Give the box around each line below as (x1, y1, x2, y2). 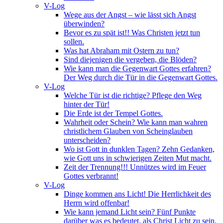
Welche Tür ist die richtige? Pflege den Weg (64, 91, 202, 100)
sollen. (64, 37, 84, 46)
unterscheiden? (64, 136, 111, 144)
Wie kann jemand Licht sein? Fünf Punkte (64, 208, 196, 216)
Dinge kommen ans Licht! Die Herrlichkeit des (64, 190, 211, 198)
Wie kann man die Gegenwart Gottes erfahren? (64, 64, 211, 73)
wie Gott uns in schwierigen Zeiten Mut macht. (64, 154, 212, 162)
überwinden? (64, 19, 105, 28)
